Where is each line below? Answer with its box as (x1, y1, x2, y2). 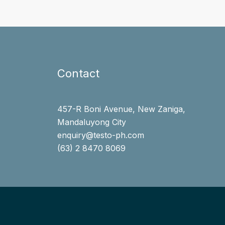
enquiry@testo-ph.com (57, 130, 144, 141)
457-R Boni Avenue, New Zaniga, (57, 104, 185, 115)
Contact (57, 67, 99, 80)
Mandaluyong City (57, 117, 126, 128)
